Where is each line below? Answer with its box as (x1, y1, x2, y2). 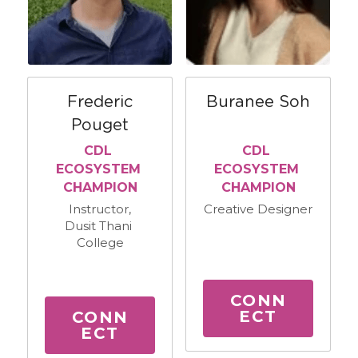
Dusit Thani (65, 217, 132, 233)
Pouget (71, 117, 129, 133)
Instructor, (69, 201, 131, 217)
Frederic (66, 93, 133, 110)
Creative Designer (204, 201, 312, 217)
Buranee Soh (206, 93, 310, 110)
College (76, 234, 124, 250)
